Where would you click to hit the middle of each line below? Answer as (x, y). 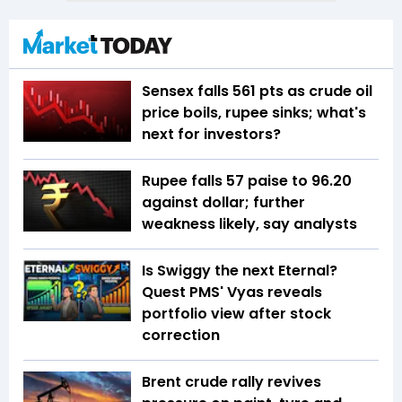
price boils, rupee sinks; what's (254, 113)
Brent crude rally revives (232, 382)
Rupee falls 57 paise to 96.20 (247, 181)
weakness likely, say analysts (249, 224)
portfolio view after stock (236, 314)
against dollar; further (223, 203)
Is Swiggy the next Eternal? (240, 271)
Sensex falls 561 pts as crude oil (257, 92)
